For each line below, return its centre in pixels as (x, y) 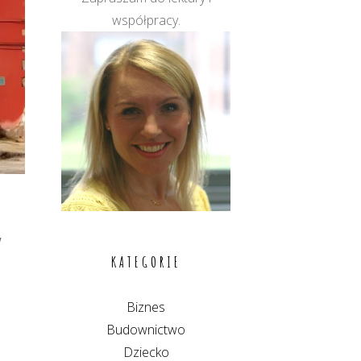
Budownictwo (146, 329)
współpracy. (146, 20)
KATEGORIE (146, 261)
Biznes (146, 307)
